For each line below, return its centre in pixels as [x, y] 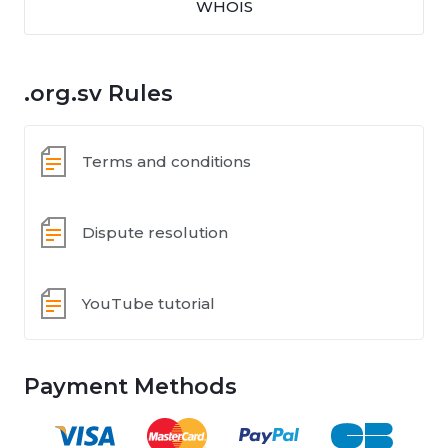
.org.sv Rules [98, 93]
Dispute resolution [155, 232]
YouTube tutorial [148, 303]
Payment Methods [130, 386]
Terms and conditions [166, 161]
